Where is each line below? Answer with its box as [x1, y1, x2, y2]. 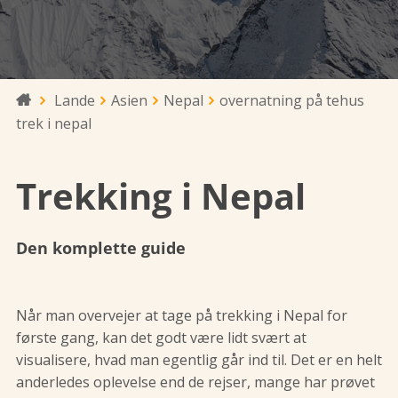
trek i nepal [16, 114, 92, 133]
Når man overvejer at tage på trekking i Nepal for [16, 306, 347, 325]
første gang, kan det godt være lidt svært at [16, 328, 306, 347]
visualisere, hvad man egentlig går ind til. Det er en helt [16, 350, 382, 370]
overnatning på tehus [219, 91, 364, 110]
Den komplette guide [16, 237, 186, 259]
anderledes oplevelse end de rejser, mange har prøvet [16, 372, 375, 392]
